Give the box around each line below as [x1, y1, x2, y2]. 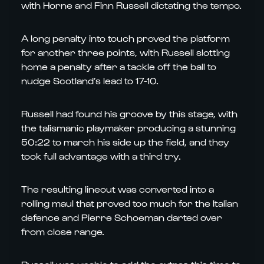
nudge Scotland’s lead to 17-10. [21, 75, 159, 86]
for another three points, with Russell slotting [21, 47, 230, 58]
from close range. [21, 226, 104, 237]
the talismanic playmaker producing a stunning [21, 122, 236, 133]
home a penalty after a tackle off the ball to [21, 61, 216, 72]
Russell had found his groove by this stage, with [21, 108, 237, 119]
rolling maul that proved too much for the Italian [21, 197, 238, 209]
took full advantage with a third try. [21, 150, 181, 161]
